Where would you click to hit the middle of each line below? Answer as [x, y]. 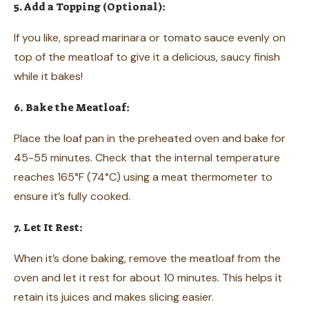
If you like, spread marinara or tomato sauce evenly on [150, 37]
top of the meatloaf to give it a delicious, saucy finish [147, 57]
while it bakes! [48, 76]
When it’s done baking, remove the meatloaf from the [147, 258]
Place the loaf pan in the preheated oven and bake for [150, 138]
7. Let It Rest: [48, 227]
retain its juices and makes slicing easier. [114, 297]
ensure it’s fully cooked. [72, 196]
